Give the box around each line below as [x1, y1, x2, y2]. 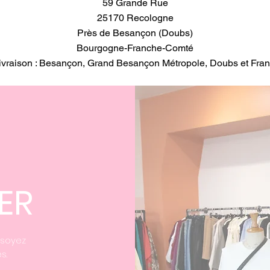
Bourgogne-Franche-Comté [77, 42, 193, 54]
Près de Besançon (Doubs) [77, 27, 193, 39]
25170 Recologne [96, 12, 174, 24]
